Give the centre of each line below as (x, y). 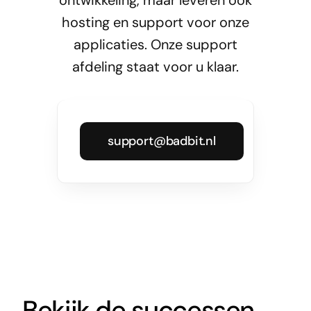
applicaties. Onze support (155, 44)
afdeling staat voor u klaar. (155, 66)
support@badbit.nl (161, 141)
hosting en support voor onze (155, 22)
